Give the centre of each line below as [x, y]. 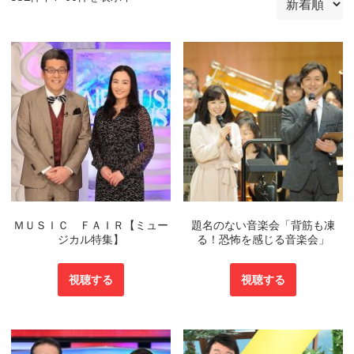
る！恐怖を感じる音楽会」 [264, 239]
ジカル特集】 [90, 239]
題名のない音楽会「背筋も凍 [264, 225]
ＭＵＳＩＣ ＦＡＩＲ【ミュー [90, 225]
